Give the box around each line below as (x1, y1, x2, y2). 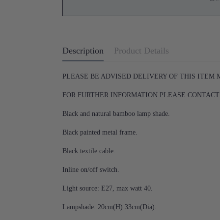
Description (62, 45, 104, 55)
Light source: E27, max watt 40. (62, 184, 153, 192)
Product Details (114, 45, 169, 55)
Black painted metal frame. (62, 128, 137, 136)
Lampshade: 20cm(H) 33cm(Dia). (62, 203, 157, 211)
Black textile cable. (62, 147, 115, 155)
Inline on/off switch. (62, 165, 119, 173)
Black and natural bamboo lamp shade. (62, 110, 170, 117)
